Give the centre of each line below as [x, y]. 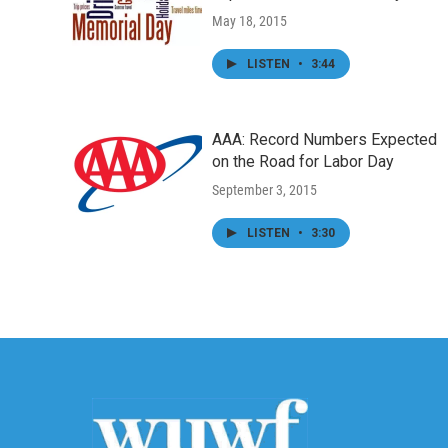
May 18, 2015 [249, 21]
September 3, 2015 [264, 190]
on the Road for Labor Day [303, 162]
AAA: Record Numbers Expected [324, 140]
